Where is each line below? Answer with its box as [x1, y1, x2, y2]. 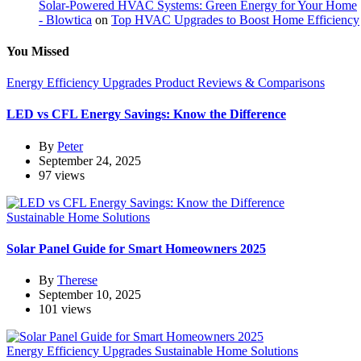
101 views [39, 302, 91, 317]
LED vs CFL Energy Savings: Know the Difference [6, 107, 286, 122]
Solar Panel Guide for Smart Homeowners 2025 [6, 241, 266, 255]
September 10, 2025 [39, 288, 141, 302]
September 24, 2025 [39, 153, 141, 168]
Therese [57, 273, 98, 288]
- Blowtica [39, 12, 92, 27]
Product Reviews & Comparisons [155, 76, 325, 90]
